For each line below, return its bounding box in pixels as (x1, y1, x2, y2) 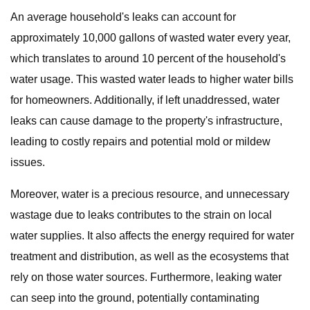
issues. (10, 156, 45, 168)
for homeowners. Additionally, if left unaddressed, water (10, 94, 280, 106)
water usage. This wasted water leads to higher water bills (10, 73, 293, 85)
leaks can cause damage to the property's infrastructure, (10, 115, 282, 127)
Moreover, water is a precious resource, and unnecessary (10, 188, 289, 200)
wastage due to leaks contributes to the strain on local (10, 209, 272, 221)
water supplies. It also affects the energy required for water (10, 230, 294, 241)
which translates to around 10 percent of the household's (10, 53, 286, 64)
